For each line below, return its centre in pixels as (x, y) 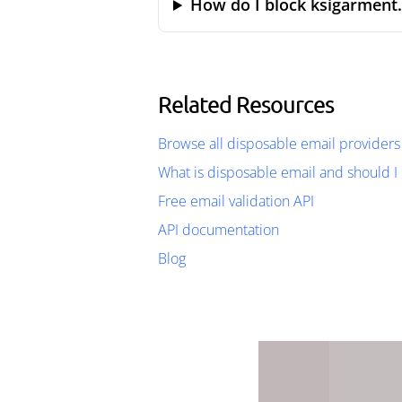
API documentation (218, 230)
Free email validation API (236, 201)
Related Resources (246, 104)
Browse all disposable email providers (279, 144)
